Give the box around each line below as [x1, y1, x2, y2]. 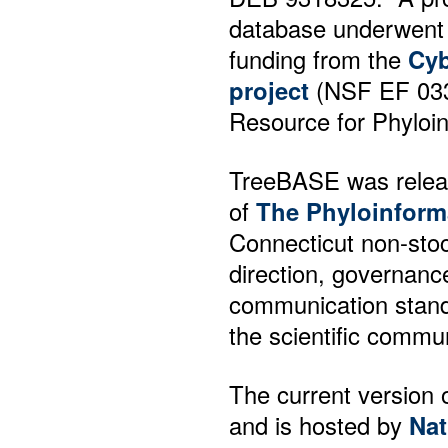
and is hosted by [229, 407, 409, 442]
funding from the [229, 42, 408, 77]
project [229, 73, 309, 108]
